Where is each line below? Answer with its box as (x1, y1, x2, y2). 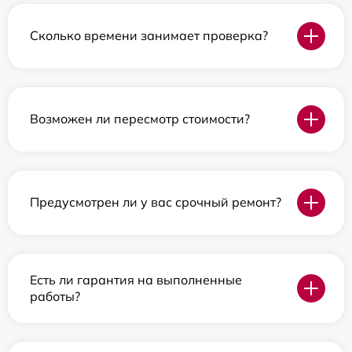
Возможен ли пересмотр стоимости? (30, 111, 250, 127)
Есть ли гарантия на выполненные (30, 271, 242, 288)
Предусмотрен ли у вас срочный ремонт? (30, 194, 281, 211)
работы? (30, 288, 80, 304)
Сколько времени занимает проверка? (30, 27, 268, 44)
